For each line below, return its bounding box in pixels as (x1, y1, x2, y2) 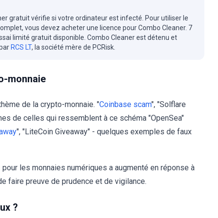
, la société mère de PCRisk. (32, 43, 115, 51)
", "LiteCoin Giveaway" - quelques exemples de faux (17, 127, 192, 136)
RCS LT (11, 43, 32, 51)
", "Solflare (151, 100, 186, 109)
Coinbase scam (99, 100, 151, 109)
